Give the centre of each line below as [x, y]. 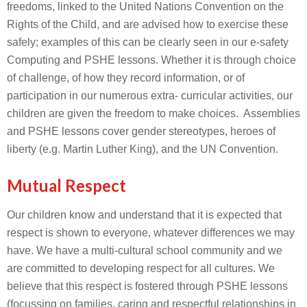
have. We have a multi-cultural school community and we [145, 250]
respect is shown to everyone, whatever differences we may [151, 233]
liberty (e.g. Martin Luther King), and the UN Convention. [143, 149]
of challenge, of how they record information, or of [126, 78]
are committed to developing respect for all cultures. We [141, 268]
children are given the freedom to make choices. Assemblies [153, 113]
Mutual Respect [66, 185]
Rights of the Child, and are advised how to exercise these [148, 24]
